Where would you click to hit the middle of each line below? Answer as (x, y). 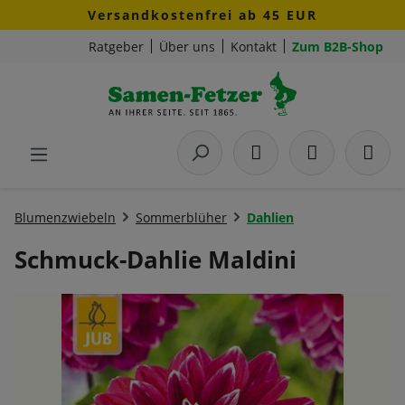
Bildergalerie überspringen (105, 304)
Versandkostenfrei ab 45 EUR (202, 15)
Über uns (187, 47)
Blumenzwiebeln (65, 217)
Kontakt (254, 47)
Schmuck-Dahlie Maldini (155, 259)
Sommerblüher (181, 217)
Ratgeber (116, 47)
